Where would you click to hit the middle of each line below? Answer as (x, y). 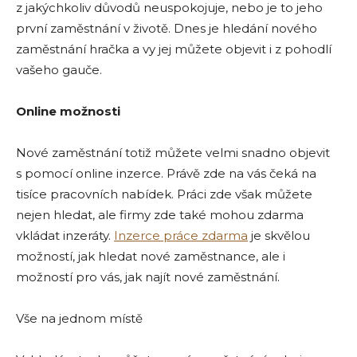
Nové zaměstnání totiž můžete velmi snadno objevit (173, 153)
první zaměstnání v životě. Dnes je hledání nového (167, 29)
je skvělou (279, 236)
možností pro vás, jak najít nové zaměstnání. (149, 277)
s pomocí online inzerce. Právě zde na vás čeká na (166, 174)
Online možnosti (68, 112)
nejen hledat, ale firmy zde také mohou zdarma (160, 215)
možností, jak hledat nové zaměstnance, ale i (151, 257)
